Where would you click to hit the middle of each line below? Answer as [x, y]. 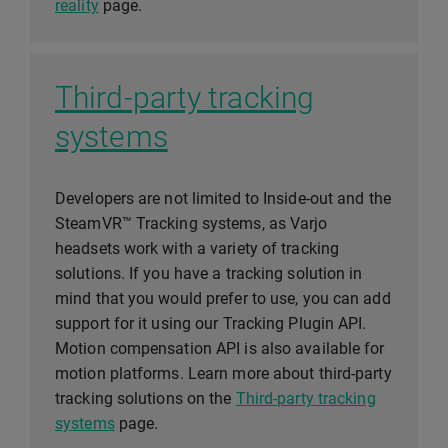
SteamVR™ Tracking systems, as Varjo [191, 223]
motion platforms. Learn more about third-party [223, 373]
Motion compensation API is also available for [220, 348]
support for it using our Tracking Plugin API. [211, 323]
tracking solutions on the [145, 398]
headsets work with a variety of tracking [197, 248]
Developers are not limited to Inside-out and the [223, 198]
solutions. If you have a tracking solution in [209, 273]
